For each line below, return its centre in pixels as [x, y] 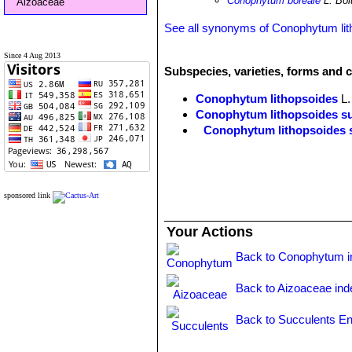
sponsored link [27, 195]
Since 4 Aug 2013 [32, 55]
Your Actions [210, 232]
